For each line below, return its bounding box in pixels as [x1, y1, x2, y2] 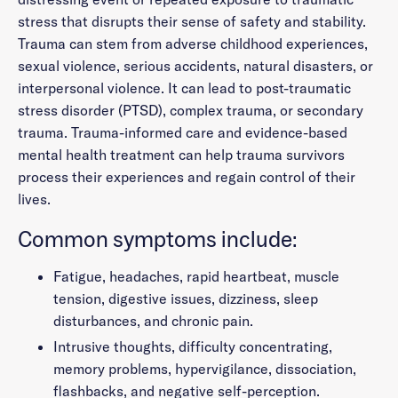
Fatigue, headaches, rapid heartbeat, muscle [53, 267, 339, 285]
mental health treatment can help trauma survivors [18, 146, 345, 163]
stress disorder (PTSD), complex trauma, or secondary [18, 101, 363, 119]
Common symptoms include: [18, 226, 298, 254]
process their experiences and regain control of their [18, 168, 355, 186]
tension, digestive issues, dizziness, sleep [53, 290, 318, 307]
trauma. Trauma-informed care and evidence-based [18, 123, 347, 141]
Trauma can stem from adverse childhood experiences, [18, 35, 368, 52]
